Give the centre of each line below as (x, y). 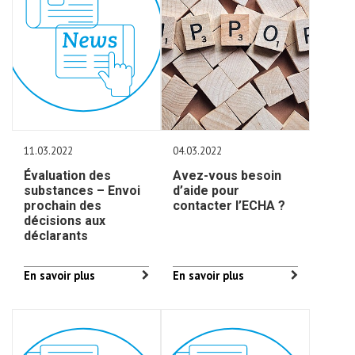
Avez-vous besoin (227, 176)
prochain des (63, 206)
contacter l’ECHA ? (229, 206)
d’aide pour (206, 191)
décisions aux (65, 221)
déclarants (56, 236)
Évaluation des (67, 176)
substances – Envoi (82, 191)
